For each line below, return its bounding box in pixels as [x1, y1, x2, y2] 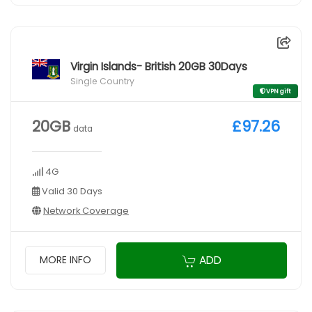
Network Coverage [43, 203, 129, 217]
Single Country [70, 75, 134, 87]
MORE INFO [40, 253, 91, 267]
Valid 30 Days [40, 184, 102, 198]
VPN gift [266, 86, 291, 95]
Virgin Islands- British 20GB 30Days [70, 58, 247, 74]
